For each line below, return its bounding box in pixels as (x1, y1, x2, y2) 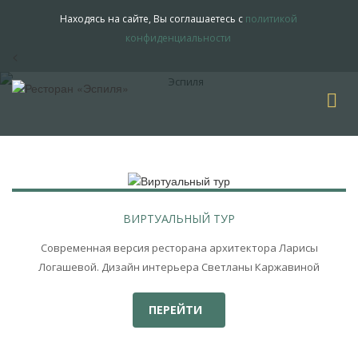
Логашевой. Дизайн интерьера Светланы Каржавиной (38, 260, 320, 275)
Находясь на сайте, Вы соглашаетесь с (59, 12, 245, 26)
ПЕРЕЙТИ (149, 302, 205, 318)
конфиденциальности (125, 31, 231, 45)
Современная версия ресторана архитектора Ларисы (40, 241, 318, 256)
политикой (245, 12, 297, 26)
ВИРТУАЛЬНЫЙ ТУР (123, 211, 235, 227)
